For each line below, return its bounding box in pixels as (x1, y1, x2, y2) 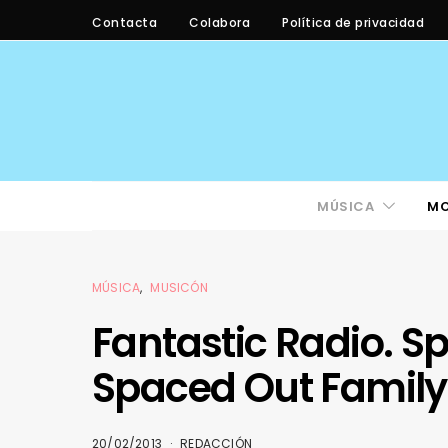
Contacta (92, 13, 157, 31)
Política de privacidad (282, 13, 424, 31)
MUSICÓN (150, 279, 208, 296)
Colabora (189, 13, 250, 31)
